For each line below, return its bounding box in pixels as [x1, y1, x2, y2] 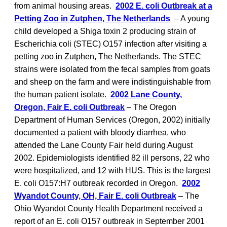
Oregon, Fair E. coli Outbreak [14, 102, 125, 111]
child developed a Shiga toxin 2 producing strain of [14, 26, 196, 35]
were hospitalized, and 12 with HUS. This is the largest [14, 166, 210, 175]
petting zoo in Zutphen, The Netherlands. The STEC [14, 52, 201, 61]
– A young [170, 14, 210, 23]
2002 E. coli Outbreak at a [116, 1, 212, 10]
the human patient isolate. [14, 90, 110, 99]
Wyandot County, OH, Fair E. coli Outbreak [14, 191, 176, 200]
